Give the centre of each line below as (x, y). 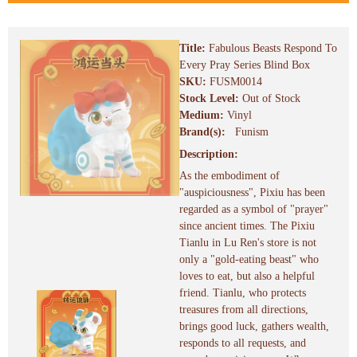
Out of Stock (271, 99)
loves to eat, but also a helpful (247, 277)
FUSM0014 (236, 82)
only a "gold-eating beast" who (249, 260)
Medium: (203, 116)
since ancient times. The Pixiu (247, 226)
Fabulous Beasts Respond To (273, 49)
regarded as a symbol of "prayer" (254, 210)
